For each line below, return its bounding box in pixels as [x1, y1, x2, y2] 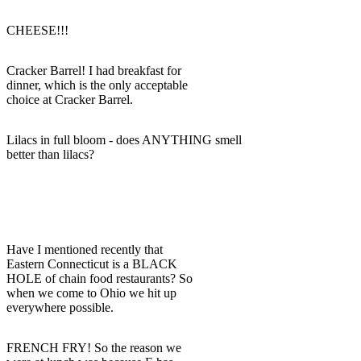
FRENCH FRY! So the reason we [6, 340, 181, 355]
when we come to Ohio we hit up [6, 285, 176, 300]
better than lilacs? [6, 147, 94, 161]
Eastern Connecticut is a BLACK [6, 256, 177, 271]
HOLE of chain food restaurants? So [6, 271, 193, 285]
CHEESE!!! [6, 23, 68, 37]
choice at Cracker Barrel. [6, 92, 133, 106]
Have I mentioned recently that [6, 242, 163, 256]
